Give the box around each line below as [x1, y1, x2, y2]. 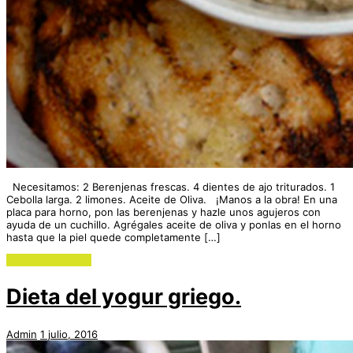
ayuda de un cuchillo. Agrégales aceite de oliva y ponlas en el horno [6, 217, 341, 231]
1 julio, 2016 [40, 327, 98, 340]
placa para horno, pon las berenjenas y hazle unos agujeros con [6, 205, 321, 218]
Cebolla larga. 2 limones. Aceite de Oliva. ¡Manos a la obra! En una [6, 192, 337, 206]
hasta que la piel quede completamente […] [6, 230, 221, 243]
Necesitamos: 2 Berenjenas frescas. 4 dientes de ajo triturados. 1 [6, 180, 335, 193]
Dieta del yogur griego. [6, 284, 241, 310]
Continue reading [6, 253, 91, 266]
